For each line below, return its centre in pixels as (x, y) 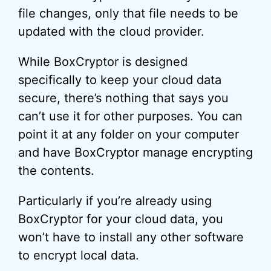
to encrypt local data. (79, 255)
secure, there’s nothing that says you (123, 98)
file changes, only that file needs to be (128, 13)
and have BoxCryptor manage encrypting (135, 152)
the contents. (56, 171)
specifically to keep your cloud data (120, 80)
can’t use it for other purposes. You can (130, 116)
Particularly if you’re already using (115, 201)
